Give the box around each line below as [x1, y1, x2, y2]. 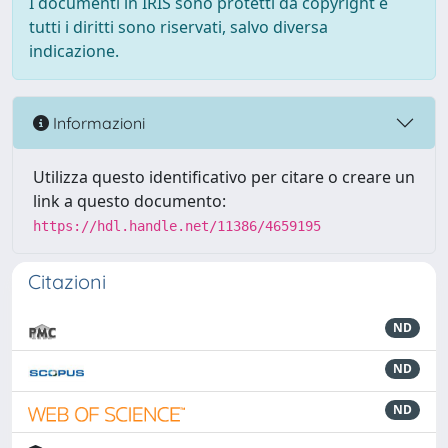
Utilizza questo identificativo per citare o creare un [33, 166, 415, 188]
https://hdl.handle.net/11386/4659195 [33, 218, 321, 234]
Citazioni [28, 269, 106, 294]
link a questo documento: [33, 190, 226, 212]
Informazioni [49, 112, 145, 133]
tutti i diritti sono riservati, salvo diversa [29, 16, 328, 38]
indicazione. [29, 40, 119, 62]
